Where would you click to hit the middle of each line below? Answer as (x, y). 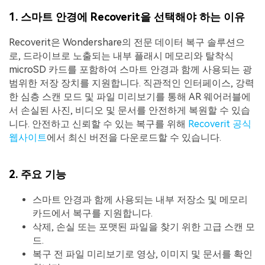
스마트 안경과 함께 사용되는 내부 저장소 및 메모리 (140, 199)
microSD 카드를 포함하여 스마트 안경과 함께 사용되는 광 (130, 70)
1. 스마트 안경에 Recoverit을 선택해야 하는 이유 (127, 17)
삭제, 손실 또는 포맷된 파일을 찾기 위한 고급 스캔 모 (144, 227)
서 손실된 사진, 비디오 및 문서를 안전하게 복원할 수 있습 (130, 111)
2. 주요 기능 (38, 174)
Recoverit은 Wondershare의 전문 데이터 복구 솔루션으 (127, 43)
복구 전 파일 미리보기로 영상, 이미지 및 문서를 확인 (143, 254)
